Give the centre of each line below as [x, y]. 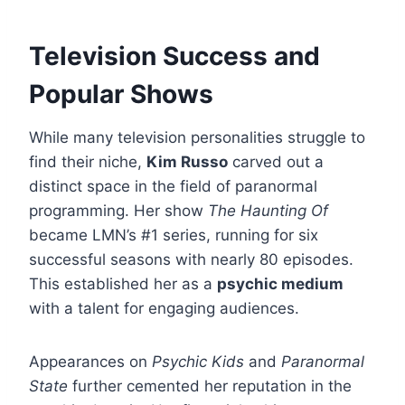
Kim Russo [187, 162]
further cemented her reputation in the [210, 386]
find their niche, [88, 162]
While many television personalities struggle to [197, 138]
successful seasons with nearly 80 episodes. [191, 260]
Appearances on [90, 362]
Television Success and [174, 57]
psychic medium [280, 284]
